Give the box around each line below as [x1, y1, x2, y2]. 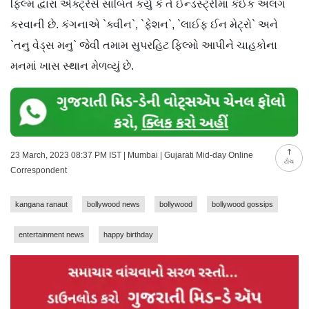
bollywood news [87, 199, 140, 208]
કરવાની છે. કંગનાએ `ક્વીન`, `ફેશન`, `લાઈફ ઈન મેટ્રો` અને [10, 18, 278, 30]
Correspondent [10, 165, 67, 175]
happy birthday [103, 230, 153, 239]
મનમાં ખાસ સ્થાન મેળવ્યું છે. [10, 59, 134, 72]
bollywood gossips [212, 199, 273, 208]
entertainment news [19, 230, 84, 239]
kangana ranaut [15, 199, 68, 208]
